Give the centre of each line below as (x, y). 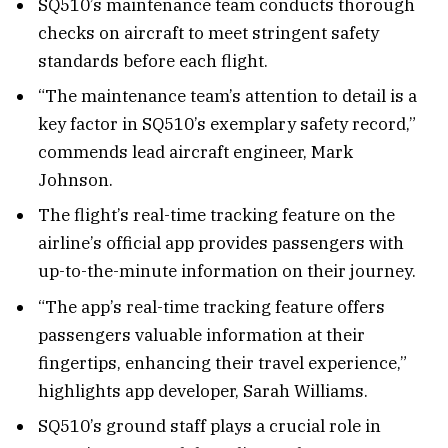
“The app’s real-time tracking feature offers (211, 306)
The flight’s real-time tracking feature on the (216, 215)
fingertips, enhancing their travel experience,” (222, 362)
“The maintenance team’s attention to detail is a (227, 96)
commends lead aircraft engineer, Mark (195, 152)
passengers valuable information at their (201, 334)
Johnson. (75, 180)
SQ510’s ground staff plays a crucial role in (209, 426)
